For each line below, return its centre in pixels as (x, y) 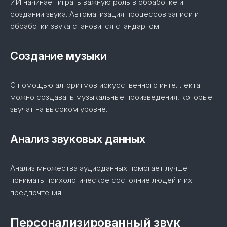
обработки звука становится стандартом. (85, 26)
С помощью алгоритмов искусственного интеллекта (105, 85)
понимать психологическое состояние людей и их (101, 180)
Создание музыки (59, 56)
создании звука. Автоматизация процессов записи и (104, 14)
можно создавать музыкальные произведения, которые (111, 97)
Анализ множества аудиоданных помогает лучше (99, 168)
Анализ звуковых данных (78, 139)
